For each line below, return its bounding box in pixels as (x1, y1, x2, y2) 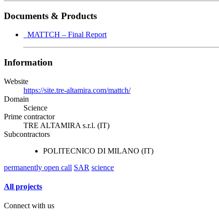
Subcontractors (4, 130, 50, 138)
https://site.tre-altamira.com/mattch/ (23, 86, 131, 94)
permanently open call (4, 163, 72, 172)
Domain (4, 94, 29, 103)
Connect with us (4, 201, 54, 210)
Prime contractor (4, 112, 55, 121)
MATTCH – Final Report (23, 30, 107, 39)
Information (4, 57, 53, 68)
